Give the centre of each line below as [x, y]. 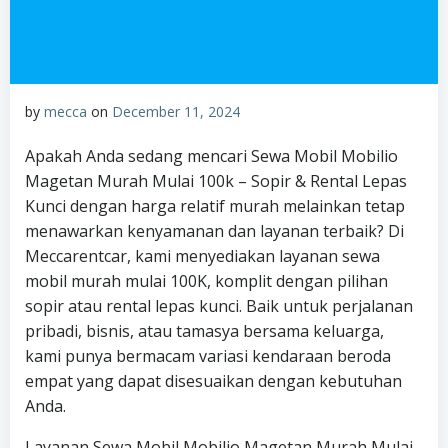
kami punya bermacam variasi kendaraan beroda [208, 356]
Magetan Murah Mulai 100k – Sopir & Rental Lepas [216, 181]
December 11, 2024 [176, 111]
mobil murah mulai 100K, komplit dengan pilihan [206, 281]
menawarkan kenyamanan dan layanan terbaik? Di [214, 231]
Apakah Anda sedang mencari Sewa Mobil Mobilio [211, 156]
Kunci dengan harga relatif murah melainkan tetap [215, 206]
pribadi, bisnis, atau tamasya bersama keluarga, [204, 331]
